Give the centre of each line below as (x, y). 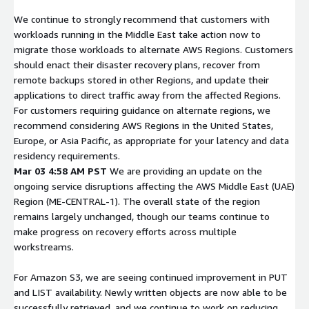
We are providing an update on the (186, 170)
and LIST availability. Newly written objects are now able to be (150, 292)
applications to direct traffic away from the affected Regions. (147, 94)
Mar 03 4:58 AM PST (60, 170)
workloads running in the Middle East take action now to (137, 34)
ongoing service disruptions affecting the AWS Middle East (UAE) (154, 186)
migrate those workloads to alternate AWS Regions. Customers (153, 49)
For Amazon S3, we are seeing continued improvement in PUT (151, 277)
